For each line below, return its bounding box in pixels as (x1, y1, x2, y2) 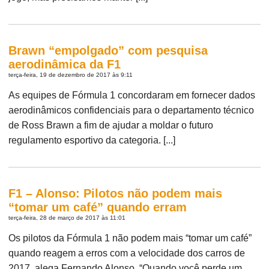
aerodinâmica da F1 (8, 57, 121, 71)
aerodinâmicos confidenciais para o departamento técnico (8, 104, 255, 115)
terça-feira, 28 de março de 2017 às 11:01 (8, 214, 126, 221)
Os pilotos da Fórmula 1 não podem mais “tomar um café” (8, 232, 252, 243)
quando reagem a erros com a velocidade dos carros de (8, 247, 246, 258)
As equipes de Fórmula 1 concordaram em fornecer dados (8, 89, 256, 100)
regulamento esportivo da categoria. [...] (8, 134, 176, 145)
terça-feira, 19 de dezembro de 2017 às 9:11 (8, 71, 133, 78)
